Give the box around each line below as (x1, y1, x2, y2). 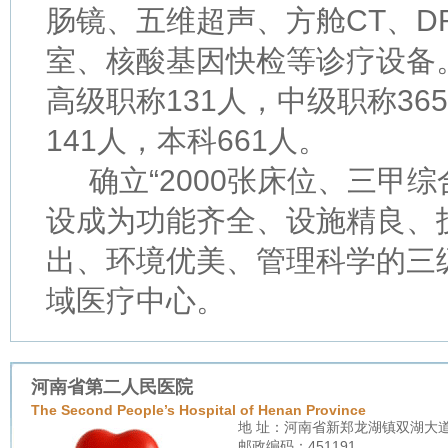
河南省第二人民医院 (31, 377, 193, 397)
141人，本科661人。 (46, 124, 328, 157)
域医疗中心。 (46, 284, 226, 317)
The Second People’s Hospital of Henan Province (31, 402, 366, 418)
